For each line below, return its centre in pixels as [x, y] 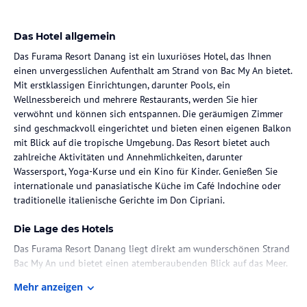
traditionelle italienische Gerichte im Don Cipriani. [119, 200]
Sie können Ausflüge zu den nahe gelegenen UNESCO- [127, 277]
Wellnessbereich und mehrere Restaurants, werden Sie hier [136, 99]
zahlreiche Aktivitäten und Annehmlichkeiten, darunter [128, 157]
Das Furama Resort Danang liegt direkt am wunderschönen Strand [152, 248]
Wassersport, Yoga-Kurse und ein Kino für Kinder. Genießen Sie [146, 171]
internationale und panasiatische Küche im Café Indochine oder [147, 185]
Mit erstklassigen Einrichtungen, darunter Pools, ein [122, 85]
